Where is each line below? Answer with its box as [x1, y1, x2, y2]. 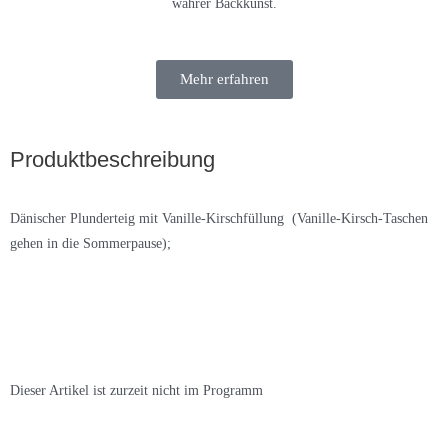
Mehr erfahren [179, 70, 269, 87]
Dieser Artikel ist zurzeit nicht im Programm [10, 383, 263, 399]
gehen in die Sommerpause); [10, 236, 171, 252]
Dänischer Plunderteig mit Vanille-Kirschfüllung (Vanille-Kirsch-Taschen [10, 211, 428, 227]
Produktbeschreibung [10, 146, 215, 172]
